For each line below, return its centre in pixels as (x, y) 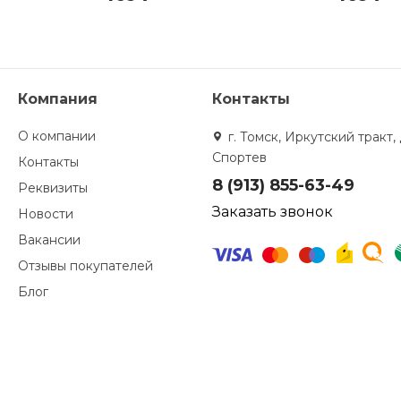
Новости (45, 214)
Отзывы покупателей (85, 266)
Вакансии (49, 240)
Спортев (240, 158)
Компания (57, 99)
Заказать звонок (273, 212)
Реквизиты (52, 188)
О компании (56, 136)
